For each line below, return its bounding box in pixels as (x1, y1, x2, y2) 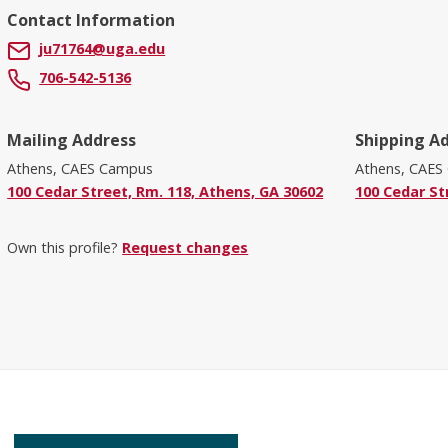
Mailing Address (7, 128, 137, 151)
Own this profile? (7, 238, 123, 258)
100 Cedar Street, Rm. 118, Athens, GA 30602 (7, 182, 324, 202)
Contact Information (7, 9, 176, 31)
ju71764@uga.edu (39, 39, 166, 58)
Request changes (122, 238, 249, 258)
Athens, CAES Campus (7, 158, 154, 178)
